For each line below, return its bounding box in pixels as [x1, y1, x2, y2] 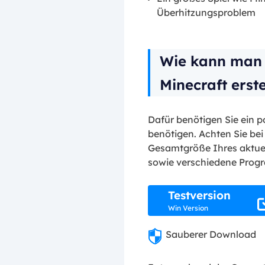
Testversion [167, 188, 231, 203]
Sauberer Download [166, 228, 256, 240]
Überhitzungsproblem [157, 6, 256, 18]
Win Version [167, 203, 208, 213]
